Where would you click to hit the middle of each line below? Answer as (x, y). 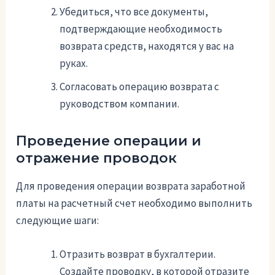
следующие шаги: (58, 220)
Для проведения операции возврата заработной (131, 186)
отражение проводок (97, 158)
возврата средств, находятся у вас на (147, 46)
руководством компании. (120, 104)
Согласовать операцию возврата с (140, 87)
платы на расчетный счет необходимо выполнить (134, 203)
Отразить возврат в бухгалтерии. (138, 254)
